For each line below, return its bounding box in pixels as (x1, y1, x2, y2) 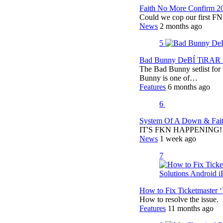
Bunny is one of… (139, 74, 198, 83)
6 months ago (168, 83, 210, 92)
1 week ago (160, 134, 196, 143)
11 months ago (168, 204, 214, 213)
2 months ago (160, 22, 202, 31)
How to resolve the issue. (139, 195, 219, 204)
